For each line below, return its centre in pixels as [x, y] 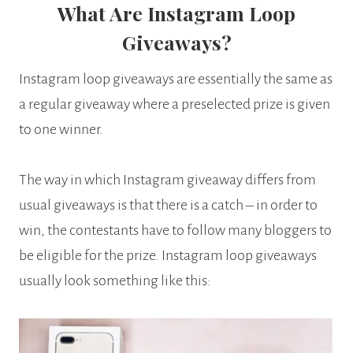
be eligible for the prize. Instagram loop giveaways [168, 256]
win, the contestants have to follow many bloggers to [175, 230]
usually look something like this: [115, 281]
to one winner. [61, 130]
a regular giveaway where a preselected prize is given [175, 104]
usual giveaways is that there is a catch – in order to [168, 205]
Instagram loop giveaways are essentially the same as [176, 79]
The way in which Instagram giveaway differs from [167, 180]
